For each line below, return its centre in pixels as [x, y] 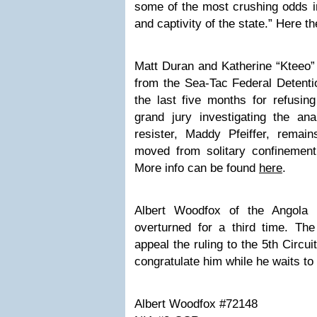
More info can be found [197, 168]
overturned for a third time [210, 227]
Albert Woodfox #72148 [196, 304]
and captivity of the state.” [205, 24]
